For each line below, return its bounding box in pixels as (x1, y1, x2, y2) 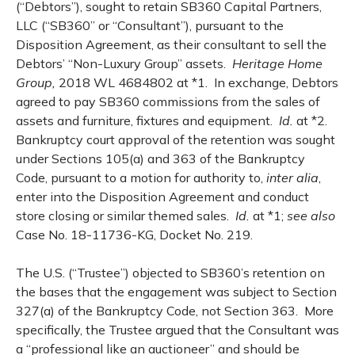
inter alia (266, 170, 319, 185)
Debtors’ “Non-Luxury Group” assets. (16, 55, 232, 71)
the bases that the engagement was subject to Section (16, 284, 337, 300)
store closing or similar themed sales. (16, 208, 235, 223)
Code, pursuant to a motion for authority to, (16, 170, 266, 185)
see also (287, 208, 335, 223)
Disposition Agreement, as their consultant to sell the (16, 36, 326, 52)
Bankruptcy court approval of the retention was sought (16, 132, 335, 147)
